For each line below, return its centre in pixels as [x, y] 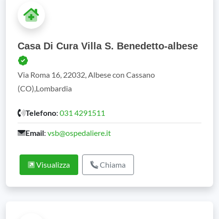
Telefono [41, 113]
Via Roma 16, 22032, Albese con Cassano [86, 75]
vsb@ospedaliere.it [79, 133]
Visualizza [52, 164]
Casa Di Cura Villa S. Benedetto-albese [108, 46]
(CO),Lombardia [45, 88]
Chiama [112, 164]
